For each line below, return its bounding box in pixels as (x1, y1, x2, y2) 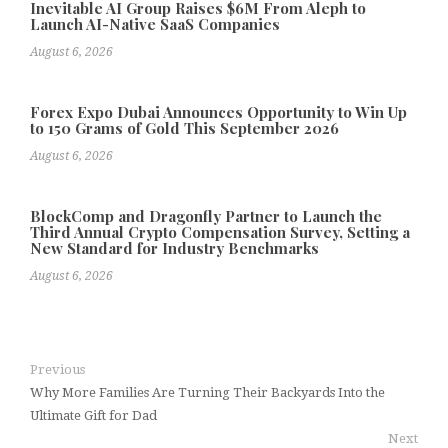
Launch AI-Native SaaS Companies (30, 13, 280, 34)
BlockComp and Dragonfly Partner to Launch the (30, 205, 382, 226)
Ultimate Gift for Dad (30, 407, 157, 423)
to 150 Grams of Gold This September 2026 (30, 117, 339, 138)
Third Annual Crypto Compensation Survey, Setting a (30, 221, 410, 242)
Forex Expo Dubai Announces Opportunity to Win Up (30, 101, 407, 122)
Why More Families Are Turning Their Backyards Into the (30, 384, 385, 400)
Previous (30, 361, 85, 377)
